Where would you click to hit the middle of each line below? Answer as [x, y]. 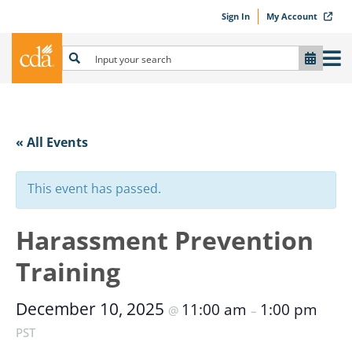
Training [68, 271]
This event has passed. [94, 189]
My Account [293, 16]
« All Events [52, 142]
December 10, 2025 [92, 309]
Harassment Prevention [165, 240]
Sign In [236, 16]
